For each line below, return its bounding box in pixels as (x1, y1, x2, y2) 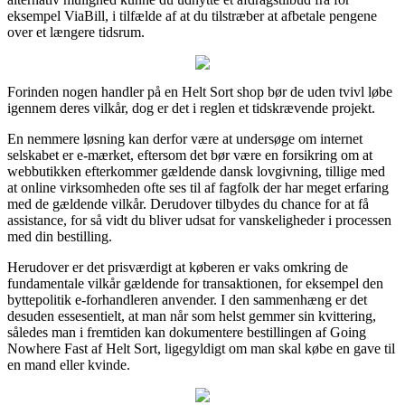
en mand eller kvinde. (7, 356, 130, 372)
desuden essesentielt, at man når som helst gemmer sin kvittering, (7, 307, 376, 324)
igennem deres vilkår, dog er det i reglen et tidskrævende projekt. (7, 99, 375, 116)
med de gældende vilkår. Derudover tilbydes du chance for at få (7, 195, 369, 212)
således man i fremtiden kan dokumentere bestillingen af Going (7, 324, 366, 340)
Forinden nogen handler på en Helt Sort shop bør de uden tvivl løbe (7, 83, 392, 99)
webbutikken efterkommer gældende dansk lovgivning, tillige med (7, 163, 385, 179)
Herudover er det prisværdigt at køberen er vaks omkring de (7, 259, 348, 275)
